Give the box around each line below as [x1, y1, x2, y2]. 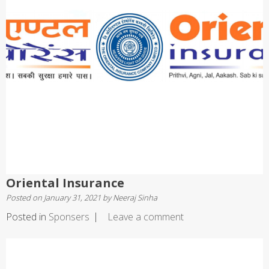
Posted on [6, 192, 44, 204]
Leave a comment [107, 210, 184, 224]
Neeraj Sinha [113, 192, 157, 204]
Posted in [6, 210, 49, 224]
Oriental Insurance [6, 175, 124, 192]
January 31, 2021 [44, 192, 101, 204]
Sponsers [49, 210, 89, 224]
